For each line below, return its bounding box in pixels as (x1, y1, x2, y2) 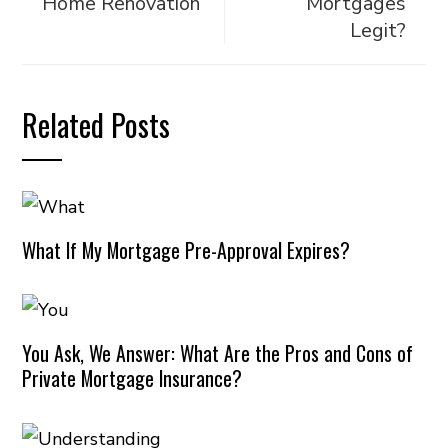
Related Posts (22, 102, 171, 147)
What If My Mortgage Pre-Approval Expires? (22, 234, 351, 265)
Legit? (349, 17, 406, 44)
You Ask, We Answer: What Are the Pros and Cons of (22, 338, 414, 369)
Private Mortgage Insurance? (22, 363, 243, 394)
